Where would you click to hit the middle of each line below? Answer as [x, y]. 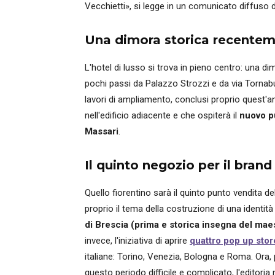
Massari [102, 131]
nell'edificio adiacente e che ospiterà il [162, 115]
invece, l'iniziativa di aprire [137, 241]
